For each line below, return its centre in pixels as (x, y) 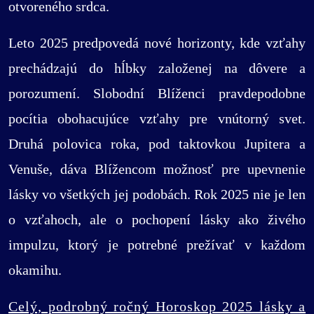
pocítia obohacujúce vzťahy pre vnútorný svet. (157, 119)
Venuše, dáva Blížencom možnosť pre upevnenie (157, 169)
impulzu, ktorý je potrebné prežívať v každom (157, 245)
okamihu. (35, 270)
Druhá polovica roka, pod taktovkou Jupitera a (157, 144)
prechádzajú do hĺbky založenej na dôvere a (157, 68)
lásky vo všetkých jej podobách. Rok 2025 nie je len (157, 194)
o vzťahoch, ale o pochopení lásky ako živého (157, 220)
